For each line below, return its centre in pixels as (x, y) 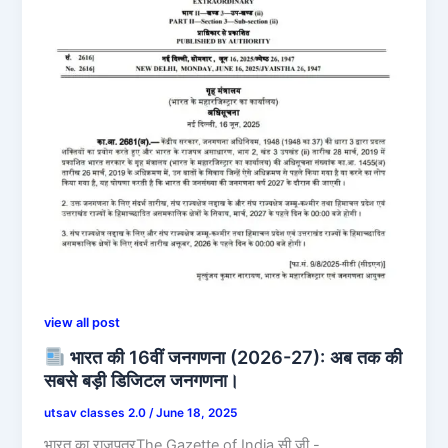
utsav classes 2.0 (97, 412)
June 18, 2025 (197, 412)
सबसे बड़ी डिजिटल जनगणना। (142, 379)
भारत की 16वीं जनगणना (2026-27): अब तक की (234, 356)
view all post (82, 323)
